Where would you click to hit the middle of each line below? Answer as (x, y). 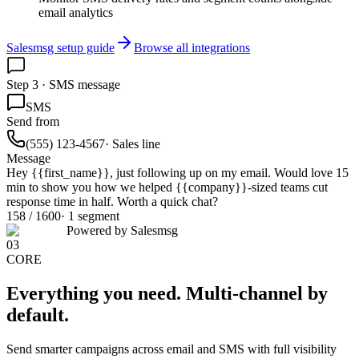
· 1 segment (90, 216)
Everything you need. (94, 294)
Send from (33, 122)
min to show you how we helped (91, 188)
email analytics (76, 13)
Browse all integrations (192, 48)
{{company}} (212, 188)
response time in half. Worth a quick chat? (112, 202)
